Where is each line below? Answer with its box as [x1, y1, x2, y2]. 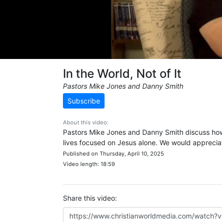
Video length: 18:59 [63, 161, 115, 167]
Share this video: [63, 194, 117, 202]
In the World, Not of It [63, 66, 181, 81]
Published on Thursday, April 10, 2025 [63, 150, 164, 157]
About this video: [63, 119, 109, 126]
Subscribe [67, 97, 100, 105]
